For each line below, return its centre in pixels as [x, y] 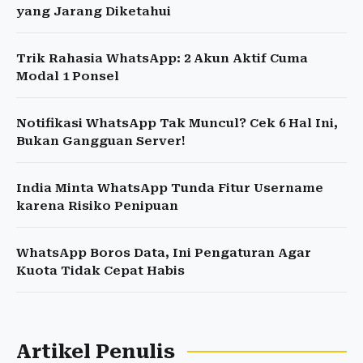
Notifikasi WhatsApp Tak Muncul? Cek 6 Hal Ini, [177, 124]
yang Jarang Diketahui [94, 12]
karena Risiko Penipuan [97, 206]
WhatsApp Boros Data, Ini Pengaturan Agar [164, 253]
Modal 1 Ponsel [68, 77]
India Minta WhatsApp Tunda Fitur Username [170, 188]
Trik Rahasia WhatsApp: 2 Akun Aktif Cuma [162, 59]
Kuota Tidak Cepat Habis [100, 271]
